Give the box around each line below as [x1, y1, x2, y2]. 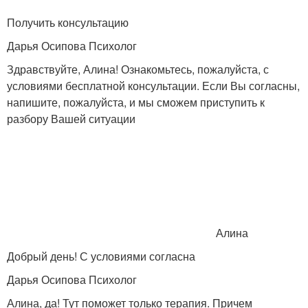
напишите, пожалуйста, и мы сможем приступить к [7, 94, 265, 110]
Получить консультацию [7, 14, 129, 30]
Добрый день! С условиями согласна [7, 248, 195, 264]
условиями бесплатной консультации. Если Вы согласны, [7, 78, 300, 93]
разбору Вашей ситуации [7, 111, 135, 126]
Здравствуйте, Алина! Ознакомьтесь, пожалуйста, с [7, 61, 269, 77]
